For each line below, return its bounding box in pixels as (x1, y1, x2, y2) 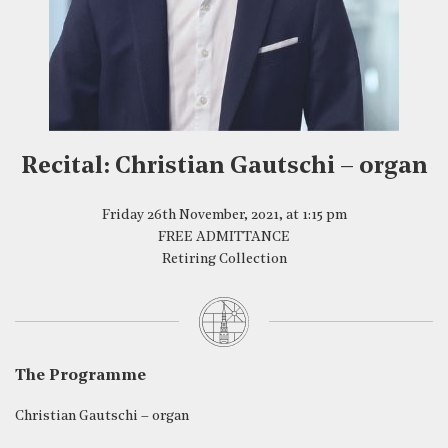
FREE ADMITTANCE (158, 230, 290, 245)
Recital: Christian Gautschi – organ (20, 155, 428, 179)
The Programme (15, 368, 146, 384)
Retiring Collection (161, 252, 287, 267)
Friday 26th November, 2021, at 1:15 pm (101, 208, 347, 223)
